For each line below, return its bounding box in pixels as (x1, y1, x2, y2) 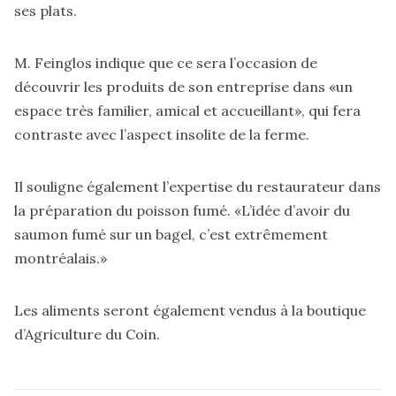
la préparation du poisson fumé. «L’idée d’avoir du (14, 202, 350, 220)
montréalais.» (14, 249, 107, 268)
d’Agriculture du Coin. (14, 325, 160, 344)
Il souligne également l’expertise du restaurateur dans (14, 178, 381, 196)
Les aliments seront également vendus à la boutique (14, 301, 366, 320)
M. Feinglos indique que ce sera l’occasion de (14, 54, 317, 72)
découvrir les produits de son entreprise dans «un (14, 78, 353, 96)
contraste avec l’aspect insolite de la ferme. (14, 126, 309, 144)
